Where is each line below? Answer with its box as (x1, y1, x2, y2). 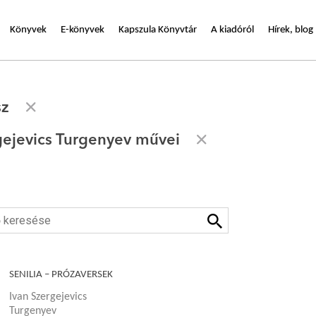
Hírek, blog (268, 24, 313, 35)
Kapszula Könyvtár (119, 24, 197, 35)
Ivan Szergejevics (8, 291, 87, 303)
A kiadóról (211, 24, 254, 35)
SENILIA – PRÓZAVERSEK (8, 269, 113, 280)
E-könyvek (61, 24, 104, 35)
